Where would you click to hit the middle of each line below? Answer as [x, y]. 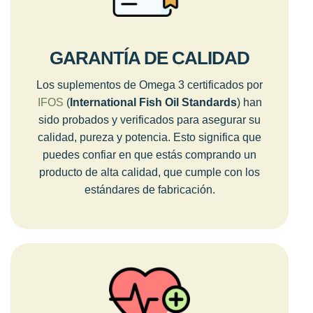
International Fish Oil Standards [153, 102]
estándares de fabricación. [150, 189]
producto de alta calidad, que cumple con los [150, 172]
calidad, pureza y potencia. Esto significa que [150, 137]
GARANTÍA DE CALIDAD [150, 58]
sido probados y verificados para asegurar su [150, 119]
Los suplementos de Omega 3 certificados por [150, 85]
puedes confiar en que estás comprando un [150, 154]
